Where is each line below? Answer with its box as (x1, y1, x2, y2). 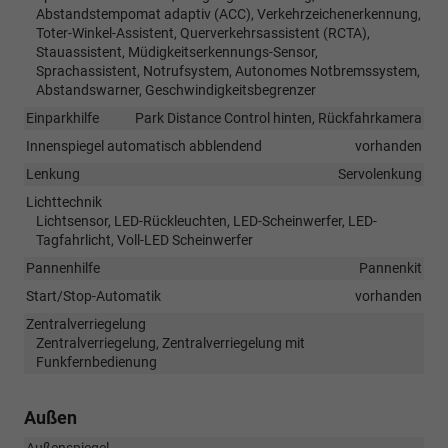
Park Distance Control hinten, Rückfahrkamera (135, 109, 422, 126)
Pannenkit (359, 259, 422, 276)
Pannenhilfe (26, 259, 100, 276)
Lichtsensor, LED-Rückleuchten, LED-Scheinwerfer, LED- (36, 212, 377, 229)
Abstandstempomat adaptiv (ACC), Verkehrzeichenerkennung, (36, 5, 421, 22)
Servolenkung (338, 165, 422, 182)
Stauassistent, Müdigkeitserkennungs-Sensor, (36, 43, 318, 60)
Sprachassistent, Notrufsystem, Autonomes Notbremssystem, (36, 62, 420, 79)
